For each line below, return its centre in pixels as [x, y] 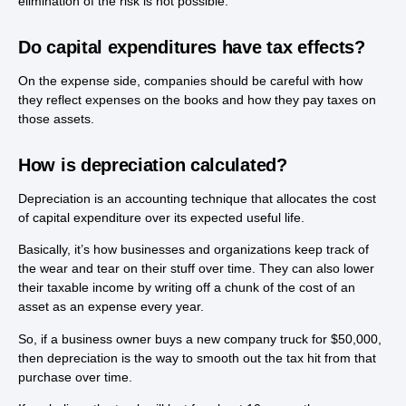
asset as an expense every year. [111, 307]
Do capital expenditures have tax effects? [192, 47]
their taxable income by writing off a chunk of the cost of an [187, 288]
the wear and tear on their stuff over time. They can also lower [196, 269]
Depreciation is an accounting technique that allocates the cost [197, 198]
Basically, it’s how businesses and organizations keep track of [193, 250]
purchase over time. [75, 377]
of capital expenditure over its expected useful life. [161, 217]
